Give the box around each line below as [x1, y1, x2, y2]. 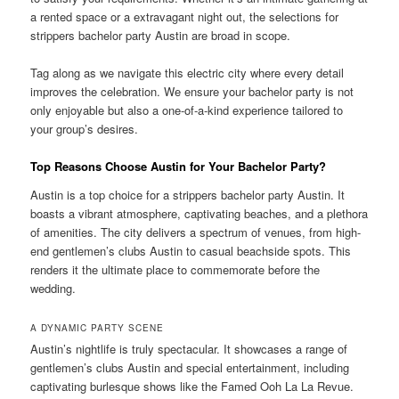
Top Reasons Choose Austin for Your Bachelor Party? [30, 158, 327, 175]
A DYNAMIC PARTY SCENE [30, 321, 165, 334]
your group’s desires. [30, 119, 139, 137]
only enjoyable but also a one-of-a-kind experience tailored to [30, 101, 344, 118]
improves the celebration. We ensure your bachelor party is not [30, 82, 354, 100]
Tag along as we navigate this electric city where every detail [30, 63, 345, 81]
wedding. [30, 279, 77, 297]
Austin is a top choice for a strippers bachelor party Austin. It [30, 185, 346, 203]
